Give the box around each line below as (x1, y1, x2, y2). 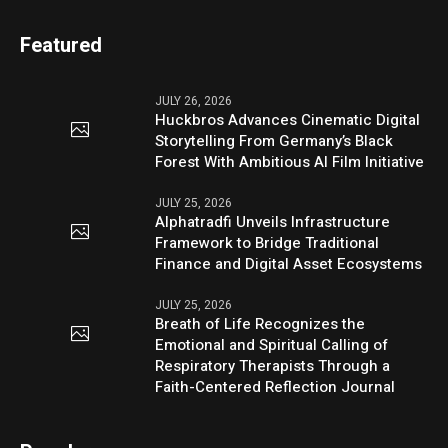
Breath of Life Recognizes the (155, 312, 366, 335)
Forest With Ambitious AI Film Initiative (155, 150, 425, 173)
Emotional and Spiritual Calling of (155, 333, 389, 356)
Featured (20, 30, 103, 60)
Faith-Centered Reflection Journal (155, 375, 396, 398)
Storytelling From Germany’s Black (155, 129, 394, 152)
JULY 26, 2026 (155, 91, 233, 110)
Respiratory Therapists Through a (155, 354, 391, 377)
